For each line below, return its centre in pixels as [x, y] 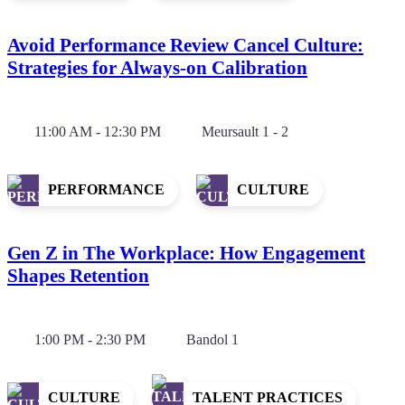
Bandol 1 [212, 339]
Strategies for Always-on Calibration [157, 67]
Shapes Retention [78, 275]
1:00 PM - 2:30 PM [90, 339]
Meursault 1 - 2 [245, 131]
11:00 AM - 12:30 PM [98, 131]
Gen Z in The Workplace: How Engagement [186, 253]
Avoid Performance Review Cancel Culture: [185, 45]
